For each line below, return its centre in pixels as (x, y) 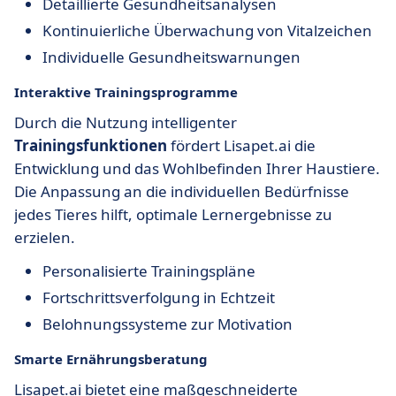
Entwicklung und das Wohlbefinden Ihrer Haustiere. (197, 168)
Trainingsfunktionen (91, 145)
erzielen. (45, 237)
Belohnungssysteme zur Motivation (168, 324)
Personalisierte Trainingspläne (149, 271)
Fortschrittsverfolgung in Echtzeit (159, 297)
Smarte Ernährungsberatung (111, 359)
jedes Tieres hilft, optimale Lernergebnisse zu (173, 214)
